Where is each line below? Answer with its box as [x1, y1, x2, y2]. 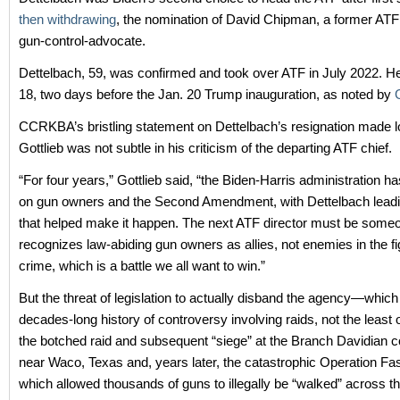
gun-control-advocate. [19, 33, 146, 48]
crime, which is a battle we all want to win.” [19, 258, 265, 273]
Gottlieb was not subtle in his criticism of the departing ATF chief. [19, 140, 392, 155]
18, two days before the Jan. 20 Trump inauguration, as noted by [19, 87, 395, 102]
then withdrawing [19, 12, 116, 27]
